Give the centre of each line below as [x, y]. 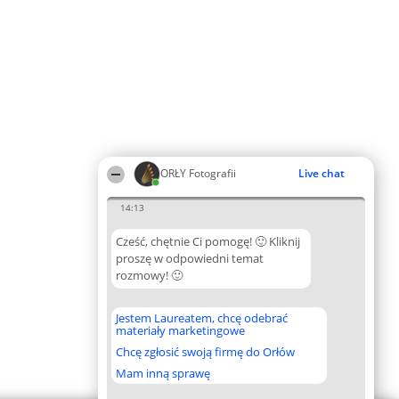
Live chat [322, 173]
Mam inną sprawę [163, 373]
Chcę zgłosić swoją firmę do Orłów [205, 352]
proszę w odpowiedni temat [190, 258]
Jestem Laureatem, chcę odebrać [202, 318]
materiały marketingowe [180, 330]
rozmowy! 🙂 [149, 275]
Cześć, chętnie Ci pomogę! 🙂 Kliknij [208, 241]
